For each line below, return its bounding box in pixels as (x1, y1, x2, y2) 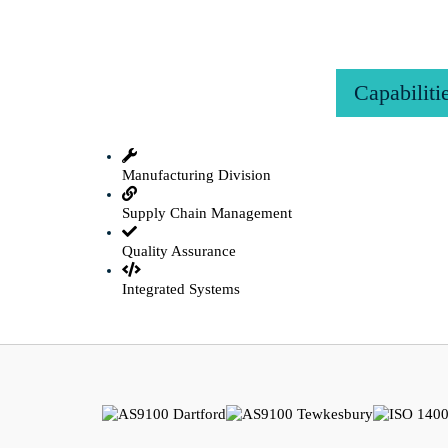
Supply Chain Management (122, 205, 292, 221)
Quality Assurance (122, 243, 236, 259)
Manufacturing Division (122, 167, 271, 183)
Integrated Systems (122, 281, 240, 297)
